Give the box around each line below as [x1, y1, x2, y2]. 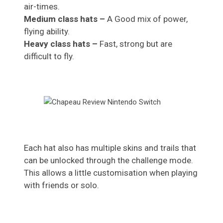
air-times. [24, 1, 60, 11]
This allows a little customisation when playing [24, 167, 198, 178]
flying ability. [24, 26, 70, 36]
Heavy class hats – [24, 38, 100, 49]
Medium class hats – [24, 13, 107, 24]
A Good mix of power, [107, 13, 188, 24]
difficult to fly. [24, 51, 74, 61]
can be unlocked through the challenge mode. [24, 155, 193, 165]
